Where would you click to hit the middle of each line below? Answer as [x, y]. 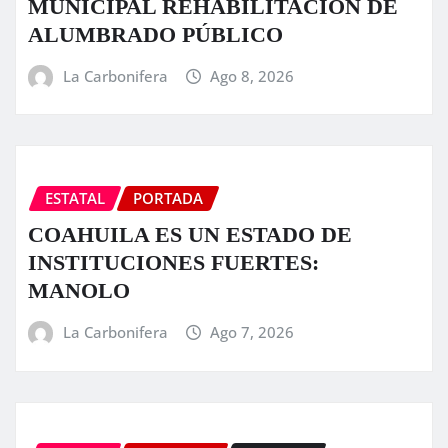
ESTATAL [75, 198]
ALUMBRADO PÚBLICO [155, 34]
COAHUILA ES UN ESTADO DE [190, 234]
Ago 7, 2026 [252, 332]
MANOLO [79, 290]
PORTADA [168, 198]
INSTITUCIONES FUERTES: [173, 262]
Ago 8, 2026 [252, 75]
